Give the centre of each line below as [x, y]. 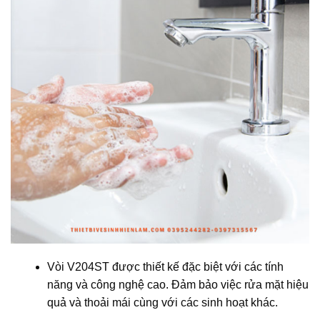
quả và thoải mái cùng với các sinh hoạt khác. [162, 303]
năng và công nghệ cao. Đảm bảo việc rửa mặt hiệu [177, 285]
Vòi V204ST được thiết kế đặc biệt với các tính [165, 267]
